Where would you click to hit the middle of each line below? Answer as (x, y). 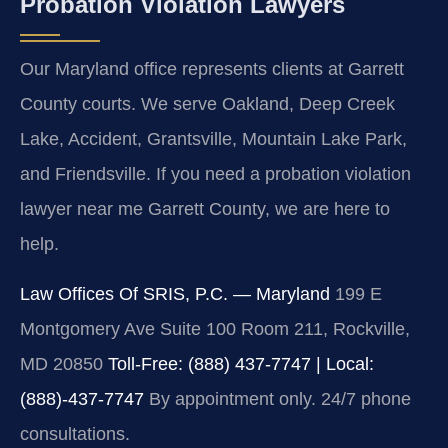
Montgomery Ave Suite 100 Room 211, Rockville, (215, 328)
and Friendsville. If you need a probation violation (215, 174)
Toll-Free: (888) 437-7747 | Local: (241, 363)
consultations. (75, 433)
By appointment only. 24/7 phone (277, 398)
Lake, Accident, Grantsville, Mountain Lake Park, (213, 139)
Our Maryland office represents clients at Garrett (212, 69)
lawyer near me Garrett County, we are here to (205, 209)
